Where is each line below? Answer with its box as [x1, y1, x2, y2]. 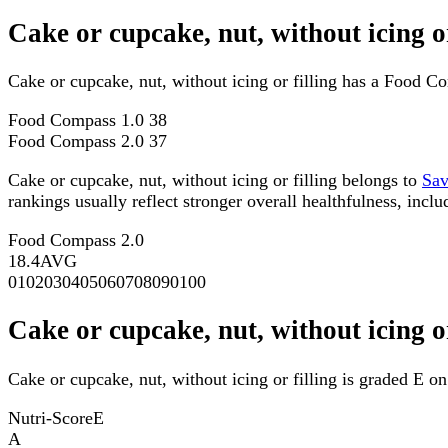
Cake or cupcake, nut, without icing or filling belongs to [8, 170, 422, 191]
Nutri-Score [8, 407, 93, 428]
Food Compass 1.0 [8, 110, 149, 131]
